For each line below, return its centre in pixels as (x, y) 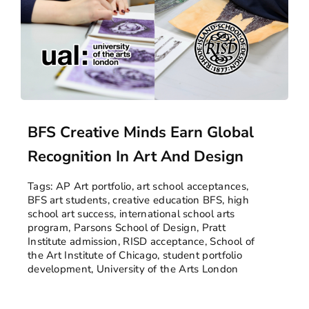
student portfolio (202, 256)
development (59, 269)
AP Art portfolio (93, 187)
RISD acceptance (164, 242)
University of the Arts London (167, 269)
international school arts (177, 214)
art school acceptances (191, 187)
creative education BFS (167, 200)
